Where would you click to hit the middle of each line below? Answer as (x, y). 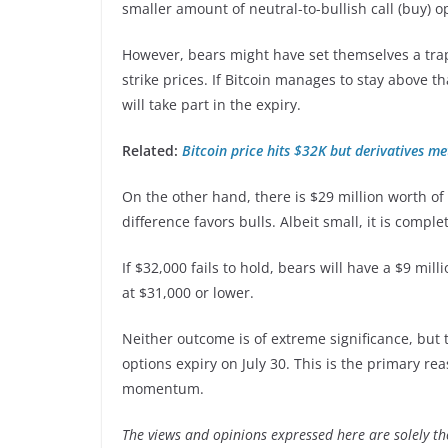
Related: (152, 150)
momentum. (163, 388)
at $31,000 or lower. (188, 292)
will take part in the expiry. (211, 104)
